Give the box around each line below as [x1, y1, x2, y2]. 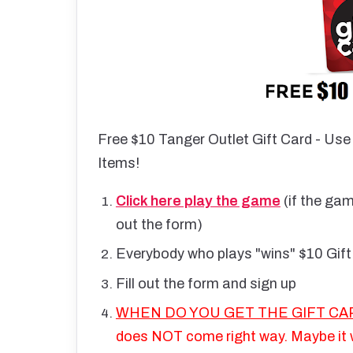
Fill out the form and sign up [115, 275, 296, 292]
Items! [98, 154, 146, 171]
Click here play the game [115, 192, 281, 209]
